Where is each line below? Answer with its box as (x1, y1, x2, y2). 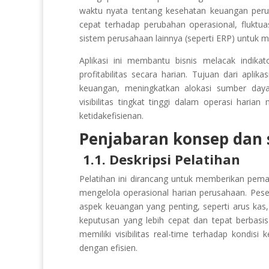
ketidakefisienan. (79, 109, 144, 121)
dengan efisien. (79, 241, 138, 253)
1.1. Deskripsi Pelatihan (83, 150, 244, 168)
